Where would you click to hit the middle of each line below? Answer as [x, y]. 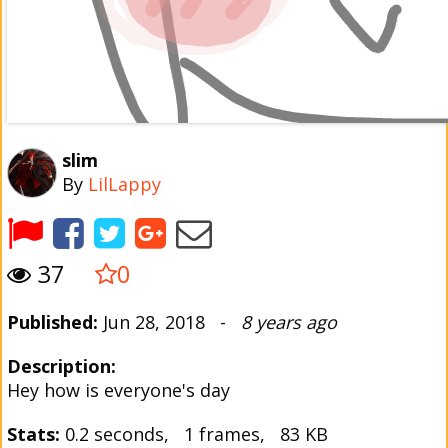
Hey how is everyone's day [118, 390]
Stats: [33, 434]
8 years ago [289, 322]
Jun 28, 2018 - [169, 322]
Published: [52, 322]
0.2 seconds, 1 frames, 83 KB [194, 434]
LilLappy [124, 184]
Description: [61, 366]
